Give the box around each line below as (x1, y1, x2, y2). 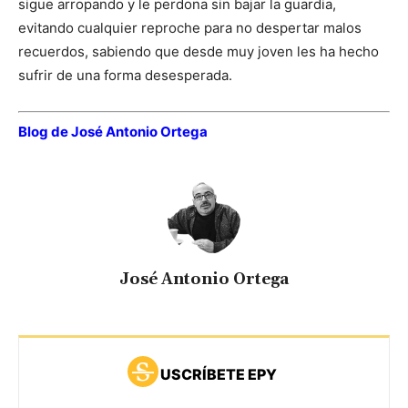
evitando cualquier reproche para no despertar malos (18, 19, 362, 37)
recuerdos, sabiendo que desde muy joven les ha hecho (18, 43, 379, 61)
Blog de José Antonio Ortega (18, 122, 208, 140)
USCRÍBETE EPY (159, 364, 277, 383)
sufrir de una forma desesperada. (18, 66, 232, 85)
